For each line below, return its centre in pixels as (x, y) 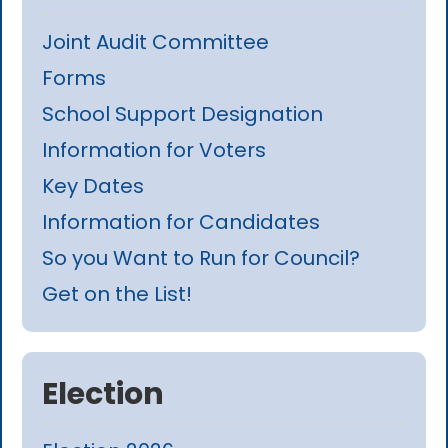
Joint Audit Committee (156, 41)
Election (103, 393)
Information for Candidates (181, 221)
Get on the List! (117, 293)
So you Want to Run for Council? (201, 257)
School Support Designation (183, 113)
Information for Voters (154, 149)
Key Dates (93, 185)
